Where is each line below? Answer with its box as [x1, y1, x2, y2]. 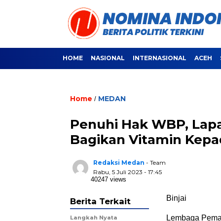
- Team [146, 159, 166, 166]
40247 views [91, 176, 126, 183]
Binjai [166, 194, 186, 202]
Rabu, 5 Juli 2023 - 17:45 [93, 168, 162, 176]
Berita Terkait [70, 196, 131, 206]
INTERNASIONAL [133, 54, 186, 62]
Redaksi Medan [93, 159, 145, 166]
